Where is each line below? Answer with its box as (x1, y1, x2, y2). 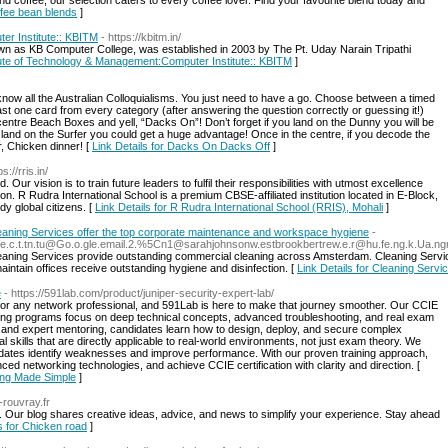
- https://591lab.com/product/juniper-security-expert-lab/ (4, 287, 274, 299)
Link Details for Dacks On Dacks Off (92, 140, 270, 152)
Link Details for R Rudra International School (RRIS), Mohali (95, 201, 383, 213)
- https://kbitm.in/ (101, 31, 181, 43)
